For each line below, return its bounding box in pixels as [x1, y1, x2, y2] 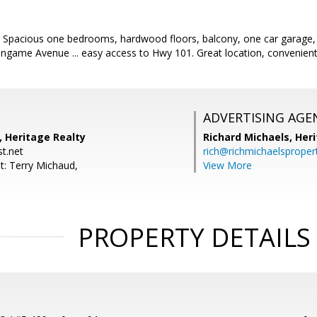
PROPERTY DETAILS [77, 220, 311, 255]
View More [203, 158, 252, 172]
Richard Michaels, [203, 130, 295, 144]
